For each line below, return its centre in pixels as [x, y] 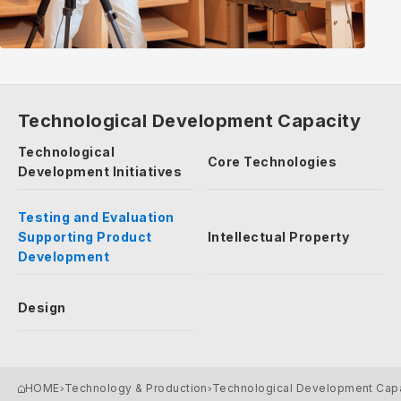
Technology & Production [136, 388]
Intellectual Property [279, 237]
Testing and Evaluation [96, 217]
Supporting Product [85, 237]
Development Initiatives [100, 171]
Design [42, 307]
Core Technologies [273, 162]
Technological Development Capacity [190, 121]
